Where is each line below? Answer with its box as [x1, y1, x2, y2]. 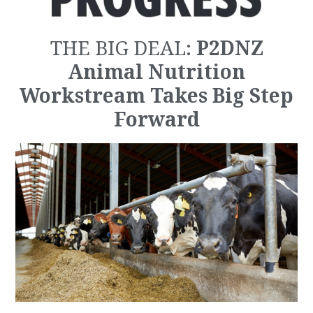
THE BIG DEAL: [50, 34, 196, 63]
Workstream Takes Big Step [20, 81, 293, 110]
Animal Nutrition [68, 57, 245, 87]
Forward [113, 105, 200, 134]
